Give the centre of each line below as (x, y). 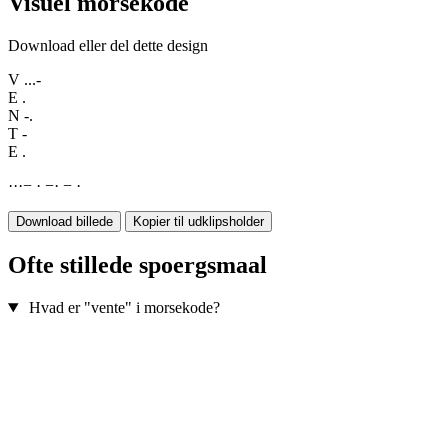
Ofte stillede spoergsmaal (137, 265)
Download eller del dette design (108, 46)
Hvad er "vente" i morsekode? (124, 308)
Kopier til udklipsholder (198, 222)
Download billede (64, 222)
